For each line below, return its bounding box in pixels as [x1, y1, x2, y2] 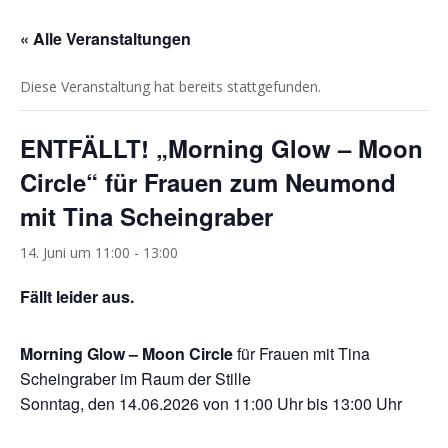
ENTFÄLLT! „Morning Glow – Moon [20, 130, 423, 165]
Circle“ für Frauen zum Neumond [20, 164, 396, 199]
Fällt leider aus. [20, 284, 134, 308]
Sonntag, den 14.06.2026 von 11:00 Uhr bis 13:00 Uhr [20, 391, 402, 415]
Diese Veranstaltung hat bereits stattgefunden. [20, 76, 321, 96]
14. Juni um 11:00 [20, 242, 130, 262]
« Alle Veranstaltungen [20, 26, 191, 50]
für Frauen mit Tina [233, 341, 370, 365]
